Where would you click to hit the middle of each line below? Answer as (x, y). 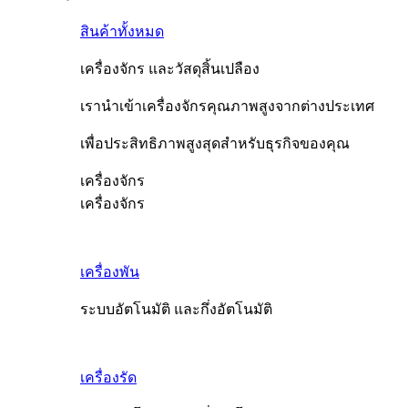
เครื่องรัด (108, 377)
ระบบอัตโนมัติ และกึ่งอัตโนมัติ (176, 309)
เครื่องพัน (110, 272)
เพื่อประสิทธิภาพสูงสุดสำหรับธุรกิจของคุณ (215, 143)
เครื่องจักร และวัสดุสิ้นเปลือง (170, 69)
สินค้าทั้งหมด (122, 31)
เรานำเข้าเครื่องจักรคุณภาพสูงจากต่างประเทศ (227, 106)
